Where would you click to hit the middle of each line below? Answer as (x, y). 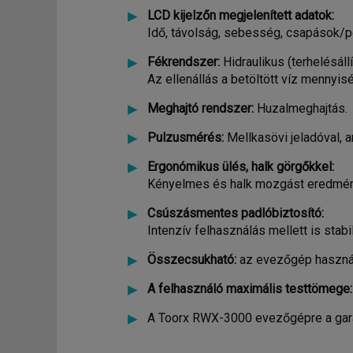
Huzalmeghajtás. (301, 108)
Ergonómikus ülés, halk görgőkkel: (241, 167)
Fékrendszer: (184, 62)
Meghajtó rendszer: (201, 108)
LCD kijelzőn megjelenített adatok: (241, 15)
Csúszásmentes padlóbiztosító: (236, 213)
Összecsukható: (192, 260)
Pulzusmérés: (186, 137)
